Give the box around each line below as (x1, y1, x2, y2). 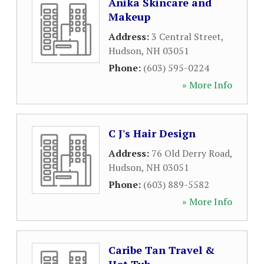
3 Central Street (151, 30, 221, 43)
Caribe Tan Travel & (108, 243, 214, 257)
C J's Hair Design (108, 126, 196, 140)
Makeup (108, 9, 150, 24)
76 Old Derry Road (151, 147, 230, 160)
